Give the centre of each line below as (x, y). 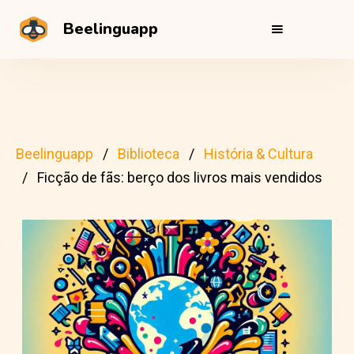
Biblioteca (149, 154)
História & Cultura (258, 154)
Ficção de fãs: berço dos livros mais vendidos (180, 177)
